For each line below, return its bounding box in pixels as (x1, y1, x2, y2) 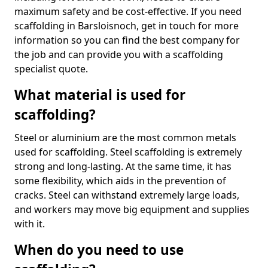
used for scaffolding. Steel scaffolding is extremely (14, 145, 242, 159)
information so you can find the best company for (14, 33, 240, 47)
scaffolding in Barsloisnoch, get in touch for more (14, 19, 239, 32)
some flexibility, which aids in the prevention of (14, 174, 226, 187)
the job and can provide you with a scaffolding (14, 48, 223, 61)
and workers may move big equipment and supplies (14, 203, 249, 216)
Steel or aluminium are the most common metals (14, 131, 236, 144)
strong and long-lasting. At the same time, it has (14, 160, 232, 173)
